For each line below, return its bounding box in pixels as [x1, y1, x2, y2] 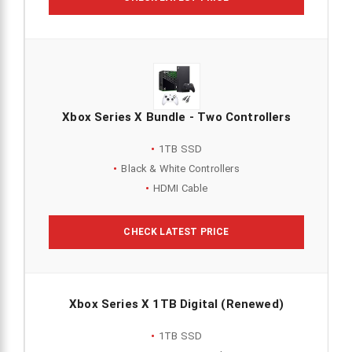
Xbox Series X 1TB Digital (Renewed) [69, 297, 284, 312]
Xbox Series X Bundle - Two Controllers [62, 110, 291, 125]
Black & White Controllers [121, 163, 240, 175]
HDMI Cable [152, 182, 208, 195]
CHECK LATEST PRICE [123, 226, 229, 238]
